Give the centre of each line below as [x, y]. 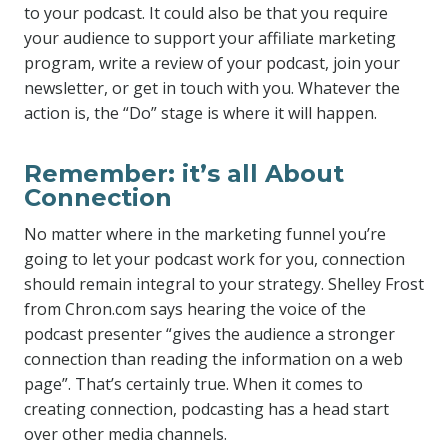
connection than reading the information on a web [213, 359]
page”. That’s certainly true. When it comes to [193, 384]
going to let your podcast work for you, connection [214, 259]
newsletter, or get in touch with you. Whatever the [212, 88]
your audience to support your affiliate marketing [210, 38]
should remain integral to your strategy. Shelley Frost [224, 284]
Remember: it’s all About [184, 173]
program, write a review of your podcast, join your [212, 63]
